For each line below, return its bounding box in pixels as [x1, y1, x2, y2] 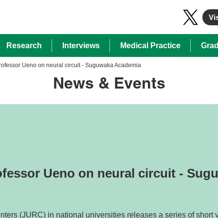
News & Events [53, 77, 165, 92]
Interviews [62, 41, 100, 50]
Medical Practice [120, 41, 181, 50]
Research [6, 41, 42, 50]
